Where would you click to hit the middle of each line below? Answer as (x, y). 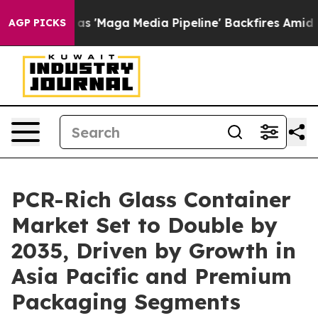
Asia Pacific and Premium (152, 276)
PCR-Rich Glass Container (151, 199)
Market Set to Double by (144, 225)
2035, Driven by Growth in (154, 251)
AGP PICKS (37, 23)
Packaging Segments (126, 302)
